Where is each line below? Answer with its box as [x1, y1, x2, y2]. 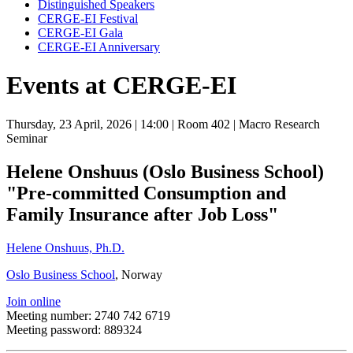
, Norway [115, 267, 162, 281]
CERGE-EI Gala [38, 26, 123, 39]
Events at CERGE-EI [6, 71, 236, 100]
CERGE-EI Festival [38, 12, 138, 25]
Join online [6, 294, 61, 308]
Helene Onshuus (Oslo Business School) [6, 161, 324, 182]
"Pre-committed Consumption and [6, 182, 286, 203]
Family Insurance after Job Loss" [6, 203, 278, 225]
